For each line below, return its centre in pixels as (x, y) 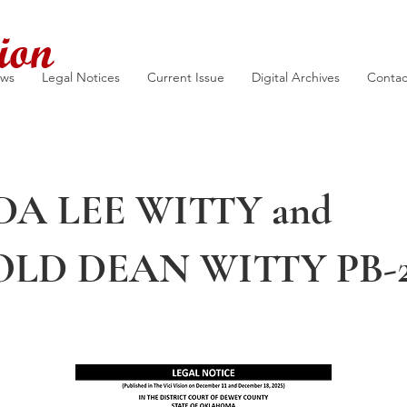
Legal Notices (81, 77)
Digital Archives (296, 77)
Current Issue (186, 77)
